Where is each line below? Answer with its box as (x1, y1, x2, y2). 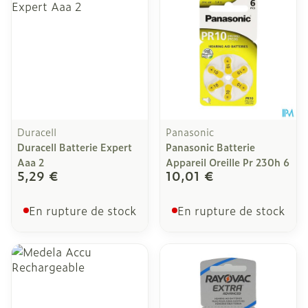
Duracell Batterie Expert (17, 140, 132, 154)
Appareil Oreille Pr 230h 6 (166, 155, 289, 169)
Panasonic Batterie (166, 140, 255, 154)
